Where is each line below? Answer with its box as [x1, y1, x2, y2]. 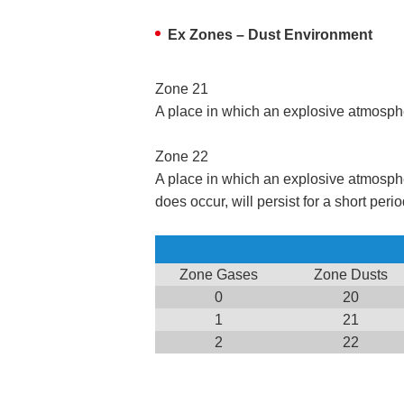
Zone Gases [179, 267, 258, 282]
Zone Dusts [314, 267, 388, 282]
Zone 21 [155, 81, 208, 96]
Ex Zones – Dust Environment [168, 27, 372, 42]
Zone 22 [155, 149, 208, 164]
